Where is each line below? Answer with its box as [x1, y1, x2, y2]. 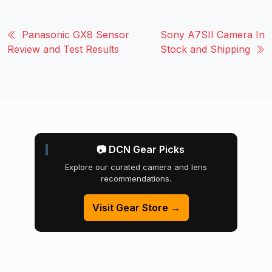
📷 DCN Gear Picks [96, 143, 185, 156]
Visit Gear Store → [92, 202, 180, 214]
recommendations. [101, 174, 171, 184]
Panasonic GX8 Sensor [22, 29, 129, 41]
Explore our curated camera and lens [65, 162, 207, 172]
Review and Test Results [7, 43, 119, 56]
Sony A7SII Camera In [160, 29, 265, 41]
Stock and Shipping [160, 43, 250, 56]
